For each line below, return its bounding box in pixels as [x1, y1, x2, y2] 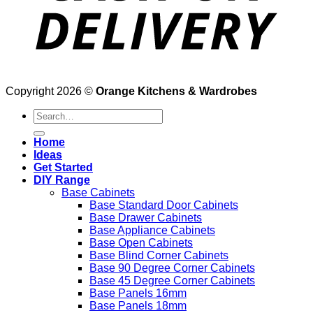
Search [33, 108, 68, 120]
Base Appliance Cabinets [89, 224, 215, 236]
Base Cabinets [61, 187, 135, 198]
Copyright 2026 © [6, 85, 96, 97]
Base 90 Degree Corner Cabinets [89, 262, 255, 274]
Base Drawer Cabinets [89, 212, 202, 224]
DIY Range [34, 174, 90, 186]
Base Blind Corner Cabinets [89, 249, 228, 261]
